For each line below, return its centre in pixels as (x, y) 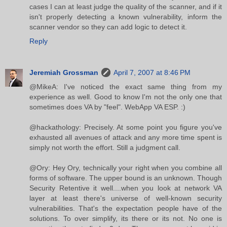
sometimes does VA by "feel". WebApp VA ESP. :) (107, 107)
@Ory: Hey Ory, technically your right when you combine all (126, 167)
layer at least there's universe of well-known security (126, 198)
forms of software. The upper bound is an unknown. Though (126, 178)
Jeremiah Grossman (64, 72)
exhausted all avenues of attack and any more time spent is (126, 137)
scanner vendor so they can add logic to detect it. (108, 27)
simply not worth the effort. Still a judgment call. (105, 147)
